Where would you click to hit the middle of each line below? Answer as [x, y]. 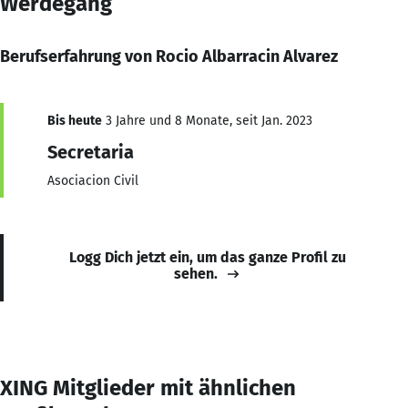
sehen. [196, 273]
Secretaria [91, 152]
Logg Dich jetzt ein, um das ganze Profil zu [208, 257]
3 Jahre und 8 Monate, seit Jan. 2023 [207, 120]
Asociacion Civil [93, 180]
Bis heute [75, 120]
